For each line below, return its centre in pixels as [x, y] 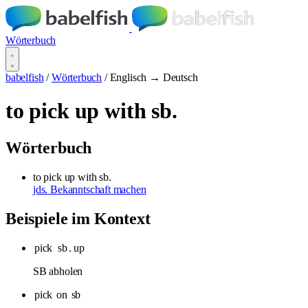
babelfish [25, 77]
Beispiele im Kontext [78, 218]
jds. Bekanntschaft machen [90, 189]
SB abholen [58, 271]
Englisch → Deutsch [154, 77]
